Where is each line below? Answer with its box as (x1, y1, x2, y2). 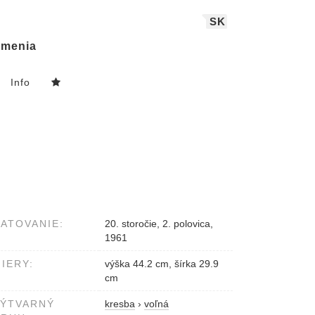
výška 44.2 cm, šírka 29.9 (105, 258, 219, 270)
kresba (105, 298, 135, 310)
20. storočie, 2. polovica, (105, 218, 213, 230)
